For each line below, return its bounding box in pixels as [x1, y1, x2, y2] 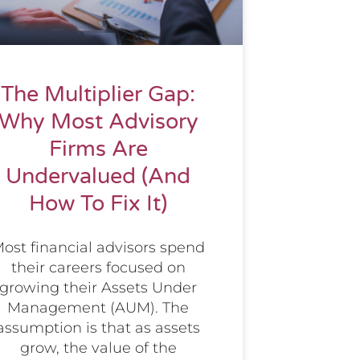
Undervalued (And [6, 163, 190, 190]
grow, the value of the [19, 339, 177, 358]
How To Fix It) [29, 190, 167, 218]
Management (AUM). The [7, 299, 189, 317]
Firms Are [48, 136, 148, 163]
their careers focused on [10, 259, 186, 277]
